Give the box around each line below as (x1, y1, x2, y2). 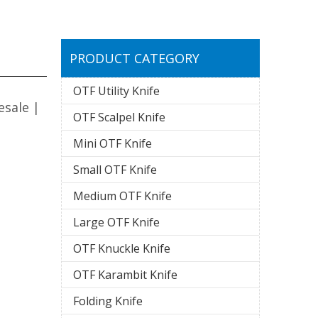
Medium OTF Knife (73, 188, 172, 204)
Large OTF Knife (73, 214, 160, 230)
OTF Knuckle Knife (73, 241, 170, 256)
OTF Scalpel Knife (73, 109, 165, 125)
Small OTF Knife (73, 162, 157, 177)
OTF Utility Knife (73, 83, 160, 99)
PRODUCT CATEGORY (70, 50, 199, 67)
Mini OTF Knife (73, 136, 152, 151)
